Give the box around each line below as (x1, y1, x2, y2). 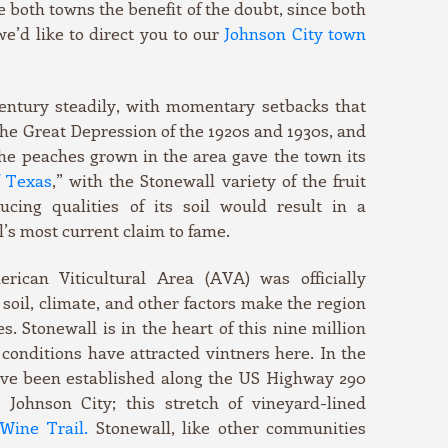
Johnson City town (224, 22, 367, 45)
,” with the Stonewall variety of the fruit (52, 169, 367, 192)
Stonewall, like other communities (88, 416, 366, 439)
